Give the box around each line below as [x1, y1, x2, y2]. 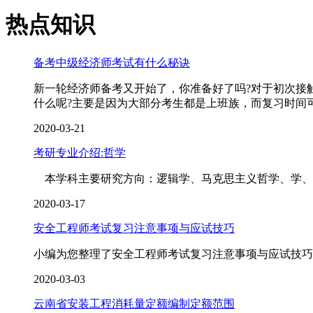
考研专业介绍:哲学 [34, 146, 126, 159]
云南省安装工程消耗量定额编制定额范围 [34, 297, 235, 310]
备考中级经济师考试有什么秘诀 [34, 56, 190, 68]
